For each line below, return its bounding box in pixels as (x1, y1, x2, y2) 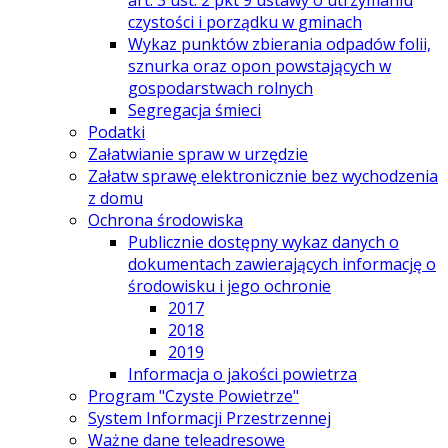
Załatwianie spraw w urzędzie (88, 143, 308, 166)
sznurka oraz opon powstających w (128, 55, 391, 78)
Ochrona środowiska (88, 209, 243, 232)
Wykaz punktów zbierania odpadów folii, (128, 33, 431, 56)
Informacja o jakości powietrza (128, 363, 357, 386)
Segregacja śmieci (128, 99, 261, 122)
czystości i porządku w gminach (128, 11, 362, 34)
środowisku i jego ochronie (128, 275, 331, 298)
